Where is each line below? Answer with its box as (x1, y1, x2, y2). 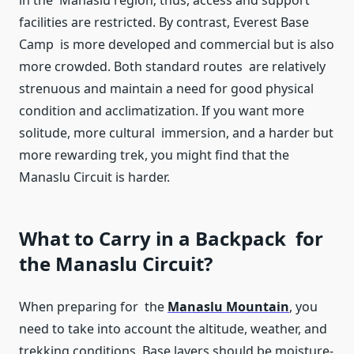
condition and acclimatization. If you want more (19, 102, 304, 120)
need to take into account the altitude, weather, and (19, 320, 327, 338)
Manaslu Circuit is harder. (19, 168, 170, 186)
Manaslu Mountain (168, 298, 289, 316)
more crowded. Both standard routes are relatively (19, 58, 326, 76)
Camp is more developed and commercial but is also (19, 36, 334, 54)
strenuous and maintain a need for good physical (19, 80, 314, 98)
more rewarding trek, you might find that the (19, 146, 289, 164)
